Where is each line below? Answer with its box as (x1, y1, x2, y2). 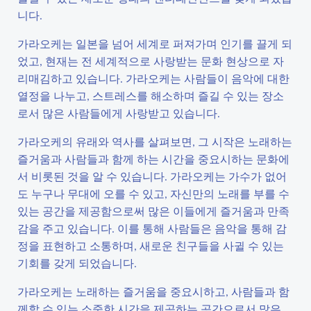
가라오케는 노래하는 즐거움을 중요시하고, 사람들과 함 (17, 284, 289, 299)
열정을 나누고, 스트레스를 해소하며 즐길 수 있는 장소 (17, 88, 284, 103)
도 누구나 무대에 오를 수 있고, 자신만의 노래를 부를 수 (17, 186, 289, 201)
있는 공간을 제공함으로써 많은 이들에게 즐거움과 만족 (17, 203, 289, 218)
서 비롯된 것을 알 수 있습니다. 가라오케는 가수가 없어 (17, 169, 287, 183)
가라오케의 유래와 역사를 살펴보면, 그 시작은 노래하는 (17, 134, 292, 149)
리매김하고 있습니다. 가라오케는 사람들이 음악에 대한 (17, 71, 289, 85)
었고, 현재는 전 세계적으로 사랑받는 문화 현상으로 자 (17, 53, 284, 68)
